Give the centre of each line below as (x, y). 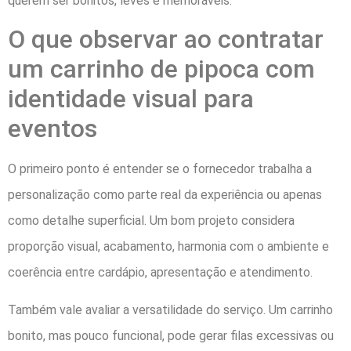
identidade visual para (131, 99)
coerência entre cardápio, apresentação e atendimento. (160, 273)
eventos (52, 129)
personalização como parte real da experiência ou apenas (165, 195)
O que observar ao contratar (166, 40)
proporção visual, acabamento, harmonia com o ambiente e (168, 247)
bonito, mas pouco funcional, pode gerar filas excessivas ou (171, 335)
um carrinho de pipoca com (161, 69)
